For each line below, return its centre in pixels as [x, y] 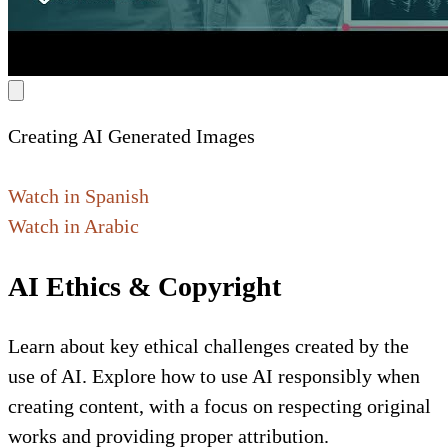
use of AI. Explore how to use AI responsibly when [214, 375]
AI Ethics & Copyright [144, 286]
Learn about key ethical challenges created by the [208, 345]
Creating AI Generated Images [131, 136]
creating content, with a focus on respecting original [219, 405]
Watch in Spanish [78, 196]
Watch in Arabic [73, 226]
